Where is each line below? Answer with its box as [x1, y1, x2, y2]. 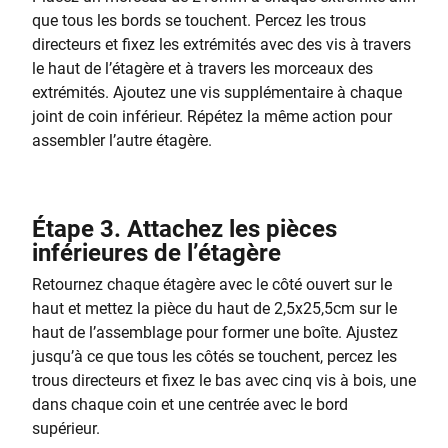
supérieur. [32, 419, 100, 438]
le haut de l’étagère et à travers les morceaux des [32, 59, 373, 78]
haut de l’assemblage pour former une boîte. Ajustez [32, 323, 398, 342]
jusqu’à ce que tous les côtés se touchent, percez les [32, 347, 397, 366]
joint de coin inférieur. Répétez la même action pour [32, 107, 392, 126]
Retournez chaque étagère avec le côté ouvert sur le [32, 275, 392, 294]
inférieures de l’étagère [32, 239, 281, 267]
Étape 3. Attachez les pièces [32, 215, 337, 243]
